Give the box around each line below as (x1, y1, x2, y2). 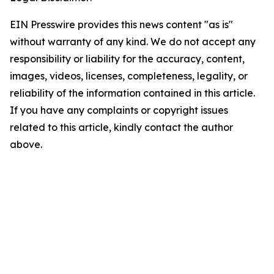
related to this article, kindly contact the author (10, 121, 233, 133)
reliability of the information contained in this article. (10, 87, 255, 99)
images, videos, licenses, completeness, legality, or (10, 70, 248, 82)
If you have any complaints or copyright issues (10, 104, 228, 116)
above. (10, 138, 42, 150)
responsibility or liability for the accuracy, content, (10, 53, 245, 65)
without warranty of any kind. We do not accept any (10, 35, 256, 48)
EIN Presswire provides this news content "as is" (10, 18, 233, 31)
